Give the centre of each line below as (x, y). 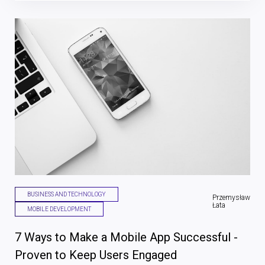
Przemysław (231, 198)
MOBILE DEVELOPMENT (59, 209)
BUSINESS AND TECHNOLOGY (67, 195)
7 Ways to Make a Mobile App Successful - (126, 237)
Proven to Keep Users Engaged (96, 255)
